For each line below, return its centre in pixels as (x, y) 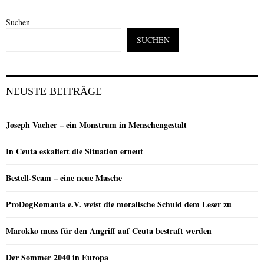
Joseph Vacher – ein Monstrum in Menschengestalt (96, 125)
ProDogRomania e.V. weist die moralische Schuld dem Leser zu (119, 204)
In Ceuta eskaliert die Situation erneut (75, 151)
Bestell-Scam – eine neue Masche (64, 178)
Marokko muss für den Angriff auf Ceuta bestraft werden (109, 231)
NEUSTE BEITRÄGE (54, 92)
